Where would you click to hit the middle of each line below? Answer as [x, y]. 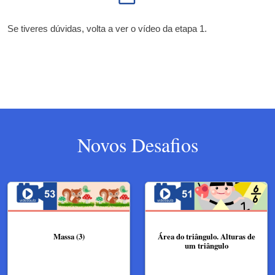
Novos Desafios [137, 145]
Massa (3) [69, 237]
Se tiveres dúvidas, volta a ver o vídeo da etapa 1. [107, 29]
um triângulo [206, 246]
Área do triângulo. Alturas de [206, 237]
